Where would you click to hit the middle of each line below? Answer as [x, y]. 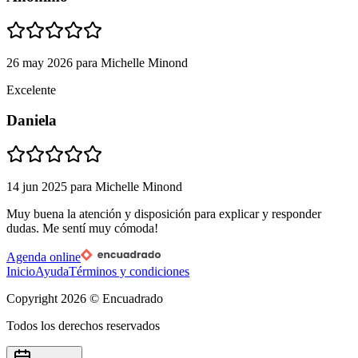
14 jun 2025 [37, 187]
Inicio [21, 272]
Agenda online [44, 257]
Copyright [34, 299]
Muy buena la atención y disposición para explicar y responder [164, 214]
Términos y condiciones [129, 272]
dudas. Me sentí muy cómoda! [82, 229]
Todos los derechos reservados [83, 326]
